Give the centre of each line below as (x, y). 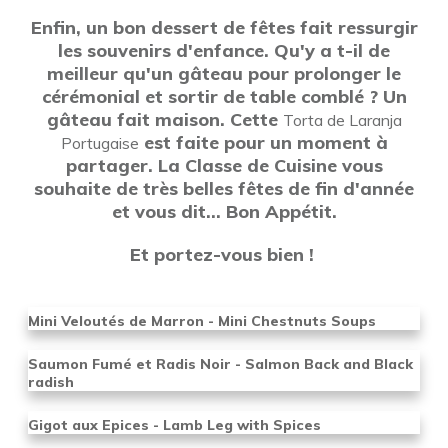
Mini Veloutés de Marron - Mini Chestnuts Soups (202, 321)
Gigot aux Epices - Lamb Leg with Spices (174, 425)
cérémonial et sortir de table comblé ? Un (224, 96)
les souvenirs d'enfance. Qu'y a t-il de (224, 50)
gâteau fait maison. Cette (164, 119)
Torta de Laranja (342, 120)
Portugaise (99, 143)
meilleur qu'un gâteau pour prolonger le (224, 73)
